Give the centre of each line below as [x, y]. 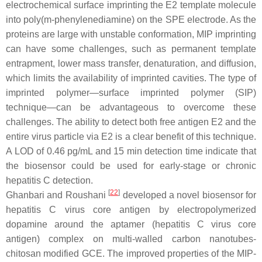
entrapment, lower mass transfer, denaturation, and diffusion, [131, 63]
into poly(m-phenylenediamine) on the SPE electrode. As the [131, 19]
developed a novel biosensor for [188, 195]
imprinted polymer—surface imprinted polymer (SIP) [131, 92]
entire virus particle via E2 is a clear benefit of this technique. [131, 136]
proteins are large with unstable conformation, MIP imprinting [131, 34]
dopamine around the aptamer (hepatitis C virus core [131, 224]
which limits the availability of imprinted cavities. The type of [131, 78]
